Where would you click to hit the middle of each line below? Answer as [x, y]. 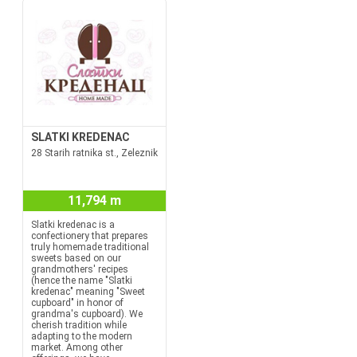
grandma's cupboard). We [86, 314]
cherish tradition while [78, 325]
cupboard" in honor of [77, 303]
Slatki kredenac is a [73, 225]
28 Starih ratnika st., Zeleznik [94, 153]
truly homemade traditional [90, 247]
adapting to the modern [81, 336]
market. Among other [76, 347]
